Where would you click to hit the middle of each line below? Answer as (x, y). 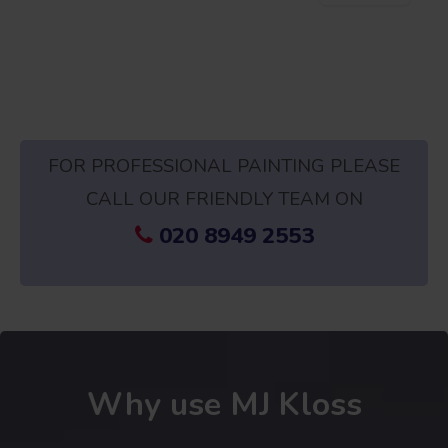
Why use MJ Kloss (224, 404)
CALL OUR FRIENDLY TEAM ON (224, 198)
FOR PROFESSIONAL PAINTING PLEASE (224, 165)
